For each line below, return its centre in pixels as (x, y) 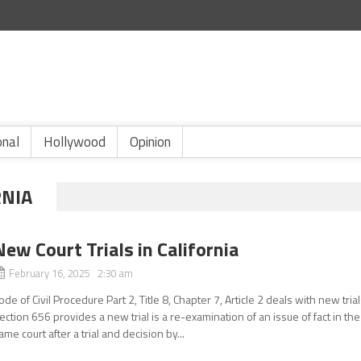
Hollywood (75, 142)
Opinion (150, 142)
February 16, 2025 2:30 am (71, 273)
